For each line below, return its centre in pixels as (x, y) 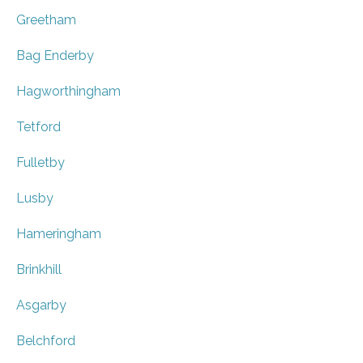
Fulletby (41, 162)
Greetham (46, 19)
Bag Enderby (55, 55)
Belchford (46, 340)
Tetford (38, 126)
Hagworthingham (68, 91)
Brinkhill (39, 269)
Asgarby (41, 305)
